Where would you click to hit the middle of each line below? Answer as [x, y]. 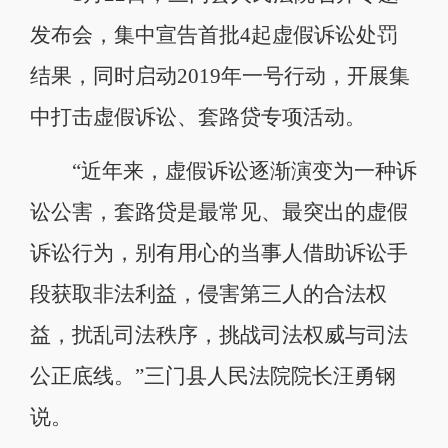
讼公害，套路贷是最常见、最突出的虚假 [218, 211]
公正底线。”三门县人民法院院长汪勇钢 [212, 375]
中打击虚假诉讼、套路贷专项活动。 [197, 116]
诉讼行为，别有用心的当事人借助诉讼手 [218, 252]
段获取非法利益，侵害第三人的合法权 [208, 293]
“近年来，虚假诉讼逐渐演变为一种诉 [223, 170]
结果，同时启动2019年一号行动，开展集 [219, 75]
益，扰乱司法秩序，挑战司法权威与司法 [218, 334]
